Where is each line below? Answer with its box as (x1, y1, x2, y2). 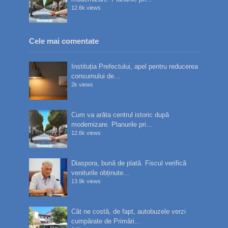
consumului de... (71, 72, 121, 80)
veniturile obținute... (71, 169, 130, 177)
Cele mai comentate (28, 37, 99, 46)
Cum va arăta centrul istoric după (71, 111, 169, 119)
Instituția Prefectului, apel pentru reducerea (71, 63, 198, 71)
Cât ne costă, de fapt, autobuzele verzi (71, 208, 186, 216)
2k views (71, 81, 94, 88)
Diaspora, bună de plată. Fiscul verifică (71, 159, 187, 167)
